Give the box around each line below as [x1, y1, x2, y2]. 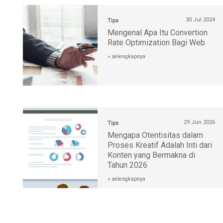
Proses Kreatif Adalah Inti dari [108, 140, 212, 150]
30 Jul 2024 [186, 16, 215, 23]
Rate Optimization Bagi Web [108, 38, 205, 48]
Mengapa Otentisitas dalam [108, 130, 203, 140]
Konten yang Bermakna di [108, 150, 195, 160]
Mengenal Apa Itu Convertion [108, 28, 208, 38]
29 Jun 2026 [184, 119, 215, 126]
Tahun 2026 [108, 160, 147, 170]
